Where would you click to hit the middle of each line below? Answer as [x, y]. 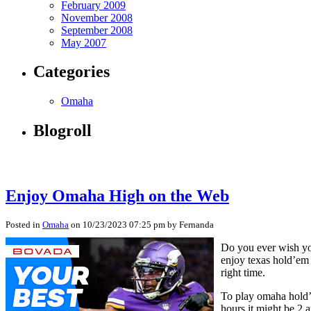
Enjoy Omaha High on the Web [117, 196]
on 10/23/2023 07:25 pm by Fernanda [141, 224]
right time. [243, 272]
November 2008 [97, 17]
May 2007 [84, 42]
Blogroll [62, 131]
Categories [72, 72]
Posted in [24, 224]
